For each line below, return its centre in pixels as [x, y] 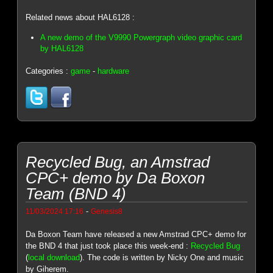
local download [54, 258]
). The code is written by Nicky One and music [162, 258]
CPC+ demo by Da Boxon [115, 178]
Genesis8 [107, 211]
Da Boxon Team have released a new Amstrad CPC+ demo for [136, 235]
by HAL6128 [62, 49]
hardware [114, 71]
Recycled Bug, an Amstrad [118, 162]
